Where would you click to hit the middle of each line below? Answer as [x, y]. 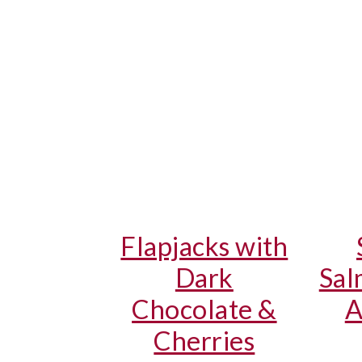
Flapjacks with [204, 246]
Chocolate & [204, 309]
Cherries [204, 341]
